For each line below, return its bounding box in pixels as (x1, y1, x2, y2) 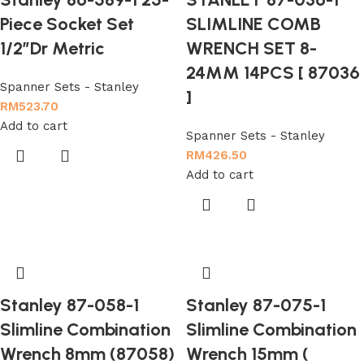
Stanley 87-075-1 (186, 294, 326, 316)
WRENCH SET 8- (186, 37, 317, 59)
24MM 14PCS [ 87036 (186, 62, 360, 84)
